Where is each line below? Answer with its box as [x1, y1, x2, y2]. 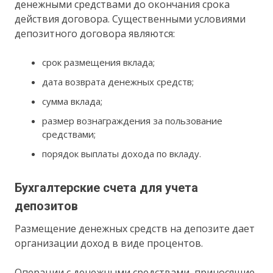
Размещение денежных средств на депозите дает [15, 222, 255, 236]
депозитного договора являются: [15, 27, 175, 41]
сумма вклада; [42, 95, 103, 108]
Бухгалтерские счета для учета [15, 180, 199, 196]
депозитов [15, 199, 79, 214]
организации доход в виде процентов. [15, 236, 204, 250]
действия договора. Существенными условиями [15, 12, 246, 26]
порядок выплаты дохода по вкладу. [42, 147, 202, 160]
